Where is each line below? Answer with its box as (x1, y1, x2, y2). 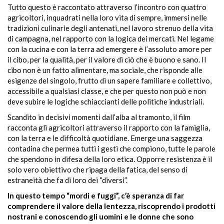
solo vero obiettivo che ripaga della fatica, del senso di (7, 165, 187, 174)
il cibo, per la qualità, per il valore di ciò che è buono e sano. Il (7, 55, 206, 64)
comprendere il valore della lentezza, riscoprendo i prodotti (7, 201, 215, 210)
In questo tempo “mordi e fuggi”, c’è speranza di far (7, 191, 184, 200)
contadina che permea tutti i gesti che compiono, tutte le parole (7, 144, 215, 153)
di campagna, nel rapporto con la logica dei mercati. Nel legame (7, 34, 214, 43)
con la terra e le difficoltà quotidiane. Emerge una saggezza (7, 133, 202, 142)
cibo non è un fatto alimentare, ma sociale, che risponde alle (7, 65, 202, 74)
